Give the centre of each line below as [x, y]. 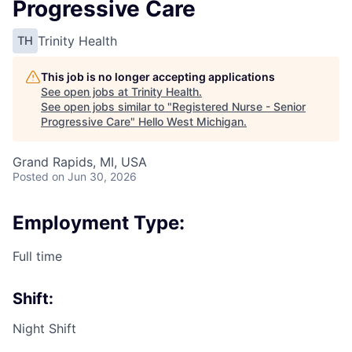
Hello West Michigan [191, 121]
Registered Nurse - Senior [239, 106]
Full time [37, 256]
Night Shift [44, 328]
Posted [31, 176]
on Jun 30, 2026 [94, 176]
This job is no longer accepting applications [158, 76]
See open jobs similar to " [106, 106]
